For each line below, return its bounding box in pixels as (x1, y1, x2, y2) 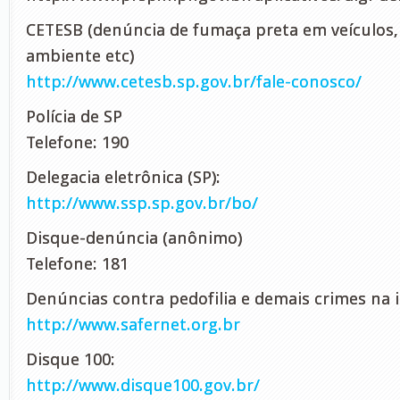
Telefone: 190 (26, 132, 129, 153)
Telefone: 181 (26, 254, 129, 274)
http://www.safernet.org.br (26, 314, 240, 335)
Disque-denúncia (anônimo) (26, 228, 242, 248)
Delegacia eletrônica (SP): (26, 167, 221, 187)
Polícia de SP (26, 106, 122, 127)
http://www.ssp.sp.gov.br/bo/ (26, 193, 258, 213)
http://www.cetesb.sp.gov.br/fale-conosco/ (26, 71, 362, 92)
